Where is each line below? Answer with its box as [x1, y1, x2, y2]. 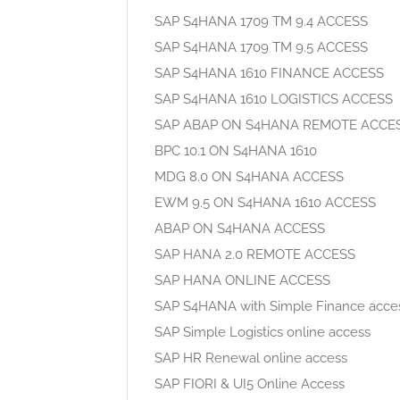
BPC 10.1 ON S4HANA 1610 [154, 143, 317, 159]
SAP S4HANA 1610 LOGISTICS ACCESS [154, 91, 393, 107]
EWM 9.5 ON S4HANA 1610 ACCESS [154, 195, 376, 211]
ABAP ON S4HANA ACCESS [154, 221, 325, 237]
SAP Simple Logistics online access [154, 324, 371, 340]
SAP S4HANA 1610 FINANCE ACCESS [154, 65, 384, 81]
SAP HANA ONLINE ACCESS [154, 272, 330, 288]
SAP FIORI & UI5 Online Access [154, 376, 345, 392]
